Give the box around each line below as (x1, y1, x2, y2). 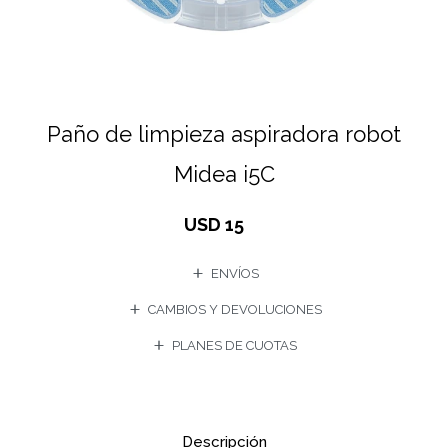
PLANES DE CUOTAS (172, 338, 297, 353)
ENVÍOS (210, 266, 259, 281)
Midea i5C (173, 161, 275, 187)
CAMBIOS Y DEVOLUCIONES (147, 302, 322, 317)
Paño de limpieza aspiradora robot (47, 121, 401, 147)
